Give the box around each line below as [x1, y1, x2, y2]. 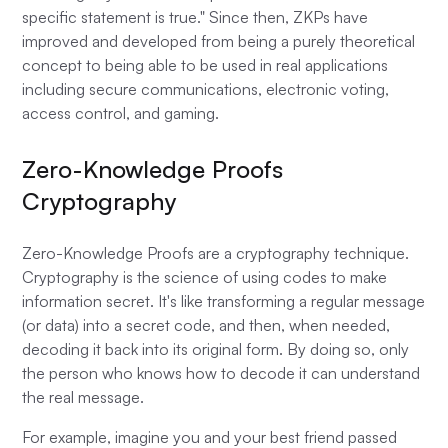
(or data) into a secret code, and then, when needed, [22, 315, 391, 336]
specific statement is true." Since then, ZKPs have [22, 7, 369, 28]
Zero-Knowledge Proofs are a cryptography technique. [22, 243, 410, 264]
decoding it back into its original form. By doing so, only [22, 339, 410, 360]
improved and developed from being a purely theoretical [22, 31, 416, 52]
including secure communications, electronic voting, [22, 79, 390, 100]
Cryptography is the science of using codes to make [22, 267, 388, 288]
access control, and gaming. [22, 103, 220, 124]
